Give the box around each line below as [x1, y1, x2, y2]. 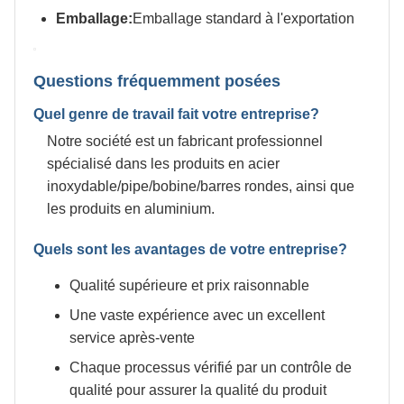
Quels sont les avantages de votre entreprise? [33, 242, 347, 257]
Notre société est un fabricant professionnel [47, 133, 323, 149]
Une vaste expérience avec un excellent [69, 308, 325, 323]
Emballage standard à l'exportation [133, 11, 354, 26]
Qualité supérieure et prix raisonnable [69, 278, 309, 293]
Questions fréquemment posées [33, 72, 280, 90]
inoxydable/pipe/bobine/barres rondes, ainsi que [47, 179, 354, 194]
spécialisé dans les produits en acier [47, 156, 280, 171]
